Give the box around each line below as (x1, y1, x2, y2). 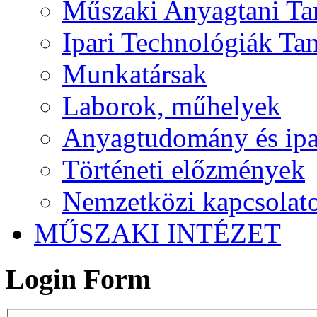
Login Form (6, 263, 151, 295)
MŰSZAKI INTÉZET (34, 217, 281, 248)
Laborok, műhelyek (62, 90, 281, 121)
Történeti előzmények (62, 154, 305, 185)
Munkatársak (62, 58, 207, 89)
